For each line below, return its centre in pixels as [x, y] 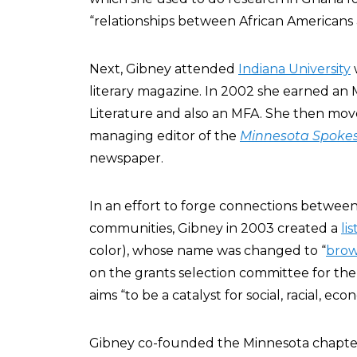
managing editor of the [165, 136]
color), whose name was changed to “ [208, 251]
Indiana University [294, 69]
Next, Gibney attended [164, 69]
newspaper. [126, 158]
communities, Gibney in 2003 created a [215, 228]
